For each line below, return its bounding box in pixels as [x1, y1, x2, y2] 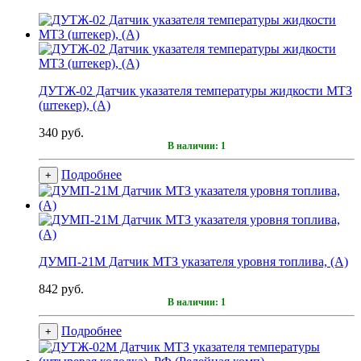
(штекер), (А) [39, 98, 110, 112]
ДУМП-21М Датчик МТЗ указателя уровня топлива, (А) [39, 254, 348, 268]
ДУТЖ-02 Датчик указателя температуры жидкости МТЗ [39, 83, 352, 98]
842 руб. [39, 281, 84, 296]
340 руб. [39, 125, 84, 139]
